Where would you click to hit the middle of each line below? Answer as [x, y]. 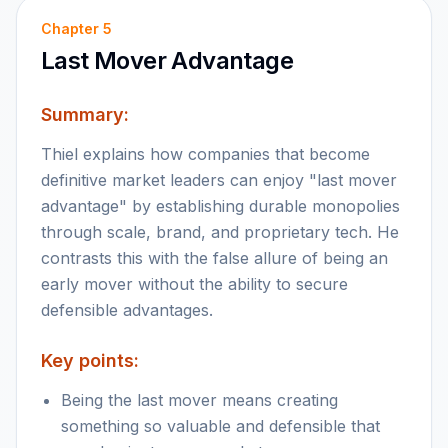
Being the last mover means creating [199, 400]
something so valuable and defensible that [220, 426]
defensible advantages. [127, 310]
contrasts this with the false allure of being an [214, 258]
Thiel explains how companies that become [205, 154]
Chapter [72, 28]
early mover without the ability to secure [194, 284]
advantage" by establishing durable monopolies [220, 206]
